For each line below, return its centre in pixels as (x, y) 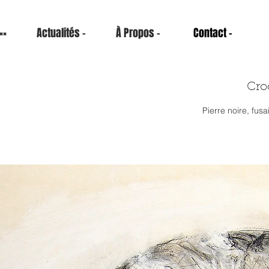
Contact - (213, 33)
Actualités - (61, 33)
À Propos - (138, 33)
